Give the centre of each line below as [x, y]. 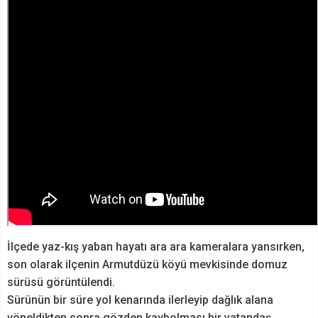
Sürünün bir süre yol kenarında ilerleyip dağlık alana [140, 300]
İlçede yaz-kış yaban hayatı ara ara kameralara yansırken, [156, 247]
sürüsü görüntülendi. [61, 283]
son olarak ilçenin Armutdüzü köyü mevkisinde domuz [147, 265]
